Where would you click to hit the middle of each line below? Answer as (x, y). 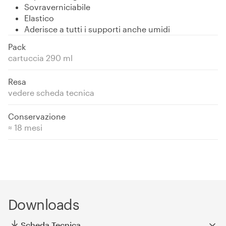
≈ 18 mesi (25, 127)
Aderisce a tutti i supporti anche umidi (97, 29)
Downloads (43, 204)
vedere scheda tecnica (51, 93)
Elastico (39, 18)
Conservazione (37, 116)
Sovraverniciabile (57, 7)
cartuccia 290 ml (40, 58)
